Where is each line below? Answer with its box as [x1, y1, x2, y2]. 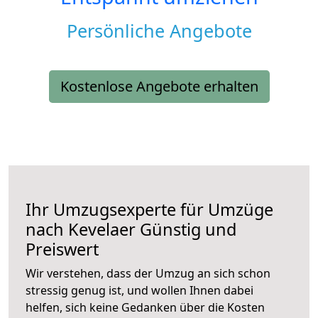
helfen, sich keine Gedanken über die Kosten [26, 300, 265, 316]
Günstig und [136, 218, 236, 241]
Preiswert [26, 238, 99, 261]
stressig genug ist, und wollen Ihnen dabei [26, 283, 253, 299]
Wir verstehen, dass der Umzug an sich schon [26, 265, 270, 282]
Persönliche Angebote [66, 18, 252, 43]
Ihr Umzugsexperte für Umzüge [26, 198, 273, 221]
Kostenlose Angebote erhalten [60, 77, 258, 97]
